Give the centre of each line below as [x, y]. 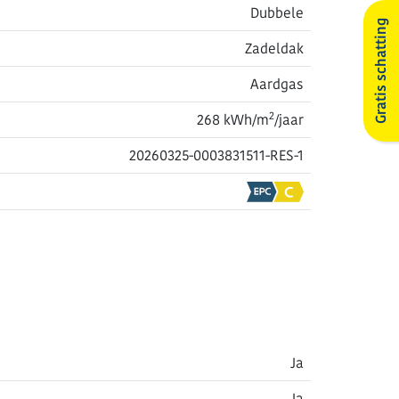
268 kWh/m [233, 120]
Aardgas [277, 84]
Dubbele [277, 13]
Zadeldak [274, 49]
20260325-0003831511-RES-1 [216, 155]
